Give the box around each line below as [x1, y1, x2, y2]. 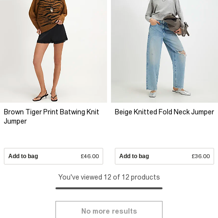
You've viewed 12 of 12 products [58, 173, 160, 182]
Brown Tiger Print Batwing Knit [4, 108, 99, 116]
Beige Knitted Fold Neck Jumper [115, 108, 214, 116]
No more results [81, 207, 137, 216]
